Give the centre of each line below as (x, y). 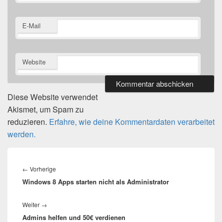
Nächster (60, 204)
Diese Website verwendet (53, 97)
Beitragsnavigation (55, 158)
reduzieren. (28, 122)
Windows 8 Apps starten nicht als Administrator (96, 182)
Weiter (32, 205)
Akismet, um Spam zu (46, 110)
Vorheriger (70, 169)
